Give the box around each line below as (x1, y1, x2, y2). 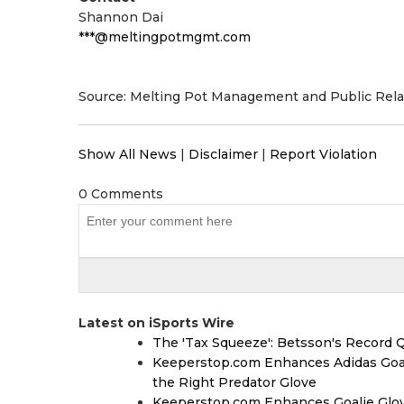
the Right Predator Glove (152, 374, 317, 390)
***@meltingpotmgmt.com (78, 29, 251, 45)
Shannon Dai (78, 9, 163, 25)
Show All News (78, 146, 177, 162)
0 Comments (78, 186, 163, 202)
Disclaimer (188, 146, 258, 162)
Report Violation (270, 146, 377, 162)
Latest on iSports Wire (78, 315, 234, 331)
